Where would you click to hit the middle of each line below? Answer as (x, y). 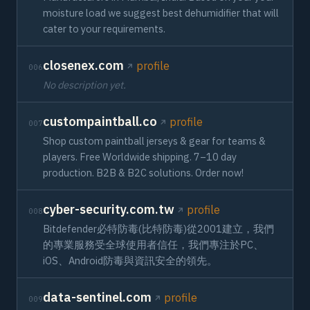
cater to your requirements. (104, 29)
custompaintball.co (100, 121)
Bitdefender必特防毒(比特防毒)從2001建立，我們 (158, 229)
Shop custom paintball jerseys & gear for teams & (154, 141)
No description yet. (84, 85)
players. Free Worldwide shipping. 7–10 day (140, 157)
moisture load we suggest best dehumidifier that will (161, 13)
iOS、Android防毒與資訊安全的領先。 (130, 261)
